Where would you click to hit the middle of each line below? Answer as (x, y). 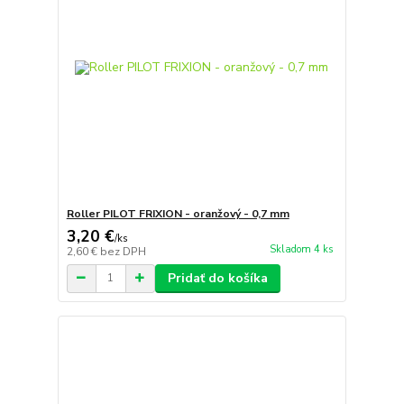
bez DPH (123, 251)
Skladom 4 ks (301, 250)
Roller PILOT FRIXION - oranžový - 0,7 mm (178, 213)
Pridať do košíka (217, 278)
